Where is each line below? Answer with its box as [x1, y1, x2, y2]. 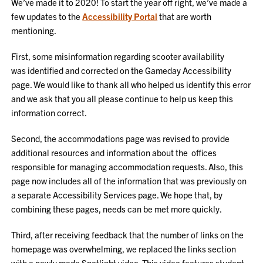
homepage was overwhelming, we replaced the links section [11, 243, 237, 254]
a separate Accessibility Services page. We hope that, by [11, 189, 223, 200]
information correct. [11, 107, 87, 118]
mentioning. [11, 25, 57, 36]
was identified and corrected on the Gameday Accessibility [11, 65, 232, 76]
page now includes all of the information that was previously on [11, 175, 247, 186]
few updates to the [11, 11, 83, 22]
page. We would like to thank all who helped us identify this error [11, 79, 251, 90]
